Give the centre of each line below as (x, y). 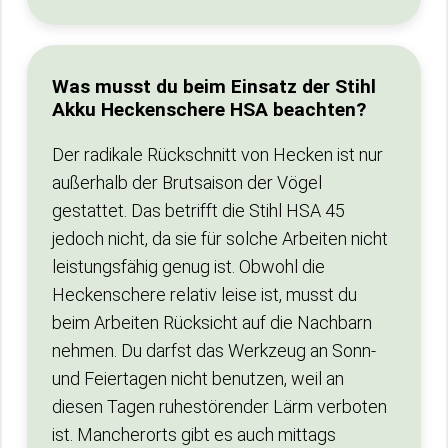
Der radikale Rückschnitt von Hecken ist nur (217, 154)
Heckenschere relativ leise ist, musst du (204, 294)
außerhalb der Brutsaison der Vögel (187, 182)
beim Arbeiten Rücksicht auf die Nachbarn (212, 322)
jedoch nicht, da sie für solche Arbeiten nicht (220, 238)
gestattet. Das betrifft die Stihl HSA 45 (198, 210)
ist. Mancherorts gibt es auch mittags (194, 434)
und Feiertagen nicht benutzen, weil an (198, 378)
